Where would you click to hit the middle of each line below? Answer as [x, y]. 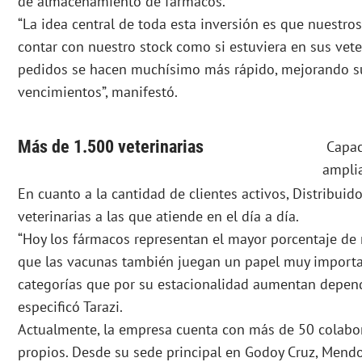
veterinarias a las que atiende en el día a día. [158, 217]
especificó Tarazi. [70, 307]
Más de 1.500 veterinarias [111, 147]
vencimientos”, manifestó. [98, 92]
